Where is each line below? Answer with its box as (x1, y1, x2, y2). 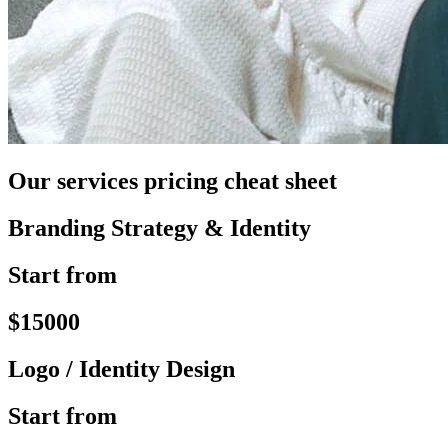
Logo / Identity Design (8, 355, 235, 382)
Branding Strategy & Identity (8, 215, 311, 242)
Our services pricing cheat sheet (8, 168, 337, 195)
